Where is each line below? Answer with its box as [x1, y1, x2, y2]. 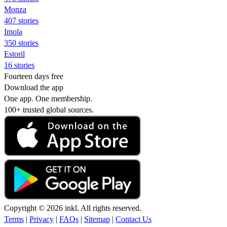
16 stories [4, 60, 34, 69]
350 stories [4, 38, 39, 47]
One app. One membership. [4, 94, 92, 103]
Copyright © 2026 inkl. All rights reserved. [4, 203, 141, 212]
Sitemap [84, 214, 110, 223]
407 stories [4, 16, 39, 25]
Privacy [29, 214, 54, 223]
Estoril [4, 49, 25, 58]
